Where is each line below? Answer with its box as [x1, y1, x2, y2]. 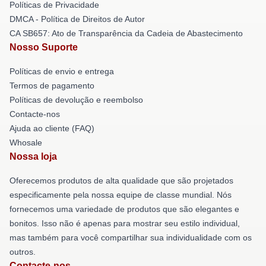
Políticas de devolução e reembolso [9, 94, 143, 104]
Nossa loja [9, 151, 57, 161]
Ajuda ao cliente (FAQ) [9, 123, 94, 133]
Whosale [9, 137, 42, 147]
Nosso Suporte [9, 42, 78, 52]
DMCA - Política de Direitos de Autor [9, 14, 145, 24]
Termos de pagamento [9, 80, 94, 90]
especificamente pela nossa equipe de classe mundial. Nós [9, 189, 232, 199]
